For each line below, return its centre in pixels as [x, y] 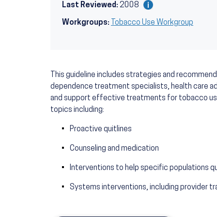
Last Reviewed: [90, 6]
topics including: [78, 110]
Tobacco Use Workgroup [152, 23]
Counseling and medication [115, 149]
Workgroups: [86, 23]
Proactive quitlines [101, 130]
